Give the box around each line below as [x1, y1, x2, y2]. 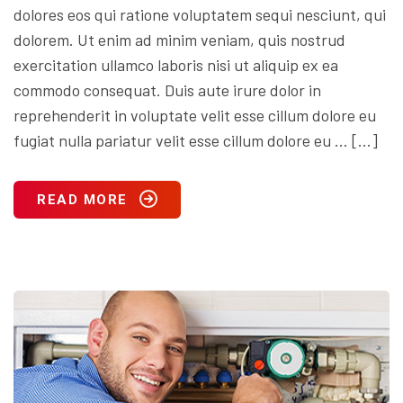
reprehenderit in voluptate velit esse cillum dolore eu [13, 105, 376, 126]
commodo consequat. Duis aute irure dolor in [13, 80, 321, 101]
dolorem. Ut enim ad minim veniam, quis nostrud [13, 30, 345, 50]
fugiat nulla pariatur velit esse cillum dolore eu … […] [13, 130, 378, 151]
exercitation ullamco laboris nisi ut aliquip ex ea [13, 55, 338, 76]
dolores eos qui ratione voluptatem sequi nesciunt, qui [13, 4, 386, 25]
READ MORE [37, 192, 128, 209]
